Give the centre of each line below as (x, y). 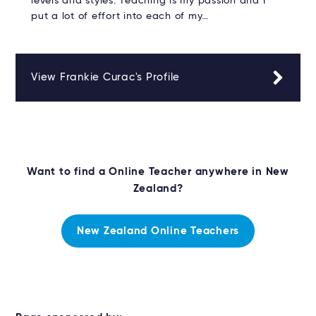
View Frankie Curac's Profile (105, 77)
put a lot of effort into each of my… (120, 16)
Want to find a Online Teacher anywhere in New (158, 171)
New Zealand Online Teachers (158, 231)
